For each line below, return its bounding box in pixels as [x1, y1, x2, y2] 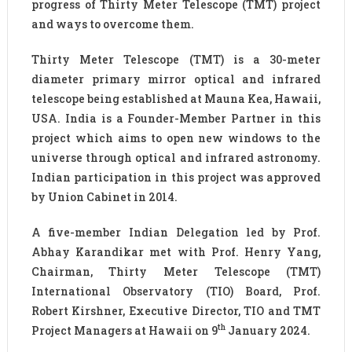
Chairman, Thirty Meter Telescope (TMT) [31, 263, 321, 279]
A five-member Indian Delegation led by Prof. [31, 224, 321, 240]
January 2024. [225, 322, 310, 338]
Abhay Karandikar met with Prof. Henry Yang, [31, 244, 321, 259]
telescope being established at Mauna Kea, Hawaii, [31, 90, 321, 106]
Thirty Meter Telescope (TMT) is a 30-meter [31, 51, 321, 67]
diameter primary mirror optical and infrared [31, 71, 321, 86]
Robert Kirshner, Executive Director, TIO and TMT [31, 302, 321, 318]
